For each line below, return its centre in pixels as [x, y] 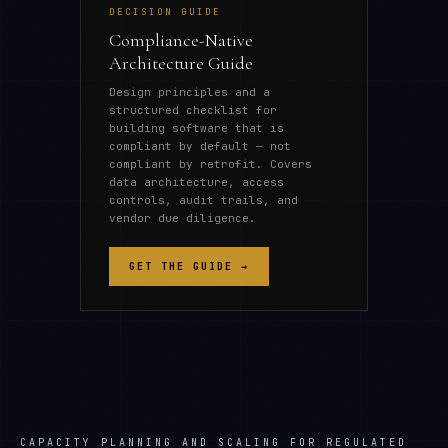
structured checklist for [193, 110]
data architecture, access [196, 182]
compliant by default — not [200, 146]
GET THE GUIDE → [189, 266]
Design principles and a [189, 92]
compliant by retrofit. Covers [210, 164]
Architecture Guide [181, 63]
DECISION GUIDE [165, 12]
